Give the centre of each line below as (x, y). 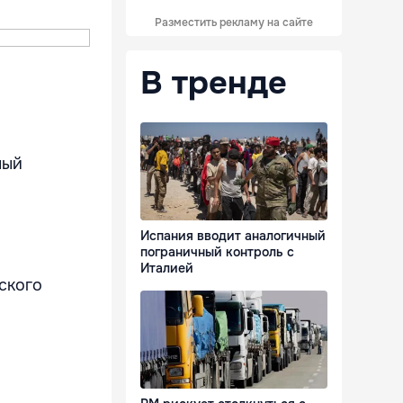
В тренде (214, 83)
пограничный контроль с (217, 252)
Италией (167, 269)
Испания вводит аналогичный (233, 236)
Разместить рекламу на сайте (234, 22)
